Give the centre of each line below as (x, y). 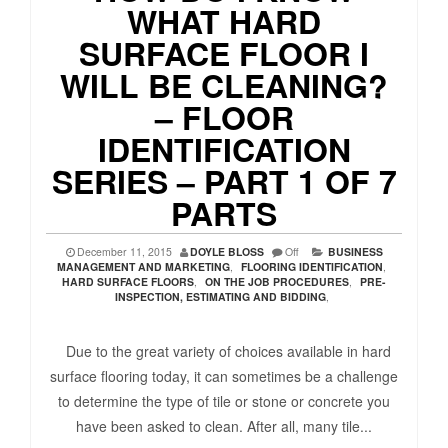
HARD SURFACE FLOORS (128, 282)
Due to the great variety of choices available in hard (224, 351)
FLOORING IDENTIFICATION (312, 267)
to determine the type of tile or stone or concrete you (224, 401)
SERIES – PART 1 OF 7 (224, 181)
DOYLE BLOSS (226, 252)
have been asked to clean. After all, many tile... (224, 426)
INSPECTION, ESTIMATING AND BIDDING (220, 297)
